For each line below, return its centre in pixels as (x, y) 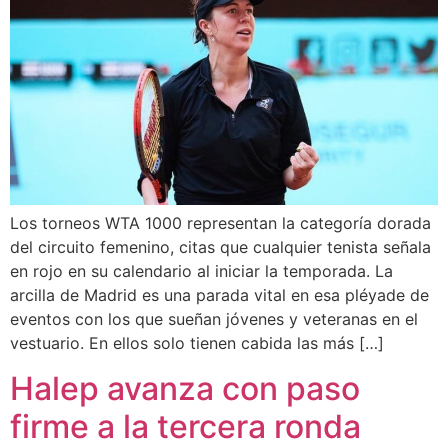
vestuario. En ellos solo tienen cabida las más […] (197, 343)
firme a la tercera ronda (185, 426)
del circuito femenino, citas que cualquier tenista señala (220, 247)
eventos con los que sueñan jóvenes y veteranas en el (214, 319)
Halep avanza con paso (185, 388)
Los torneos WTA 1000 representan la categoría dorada (220, 223)
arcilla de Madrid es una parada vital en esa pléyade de (219, 295)
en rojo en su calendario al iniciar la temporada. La (201, 271)
